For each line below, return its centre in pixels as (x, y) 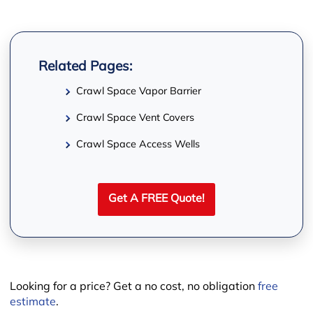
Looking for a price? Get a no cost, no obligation (133, 287)
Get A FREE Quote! (156, 199)
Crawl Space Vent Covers (136, 118)
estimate (32, 302)
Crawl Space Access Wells (138, 145)
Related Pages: (85, 67)
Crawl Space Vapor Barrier (139, 92)
